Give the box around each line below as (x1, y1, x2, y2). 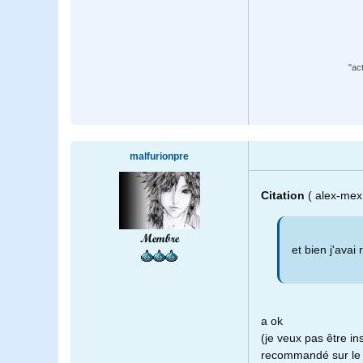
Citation (261, 189, 308, 203)
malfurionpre (130, 151, 189, 163)
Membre (139, 231, 179, 246)
